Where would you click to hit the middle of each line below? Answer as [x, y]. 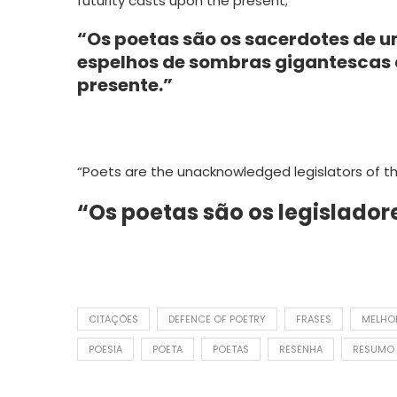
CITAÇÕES [113, 319]
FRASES [314, 319]
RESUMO [374, 349]
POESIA [105, 349]
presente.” [125, 85]
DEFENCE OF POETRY [217, 319]
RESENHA [301, 349]
